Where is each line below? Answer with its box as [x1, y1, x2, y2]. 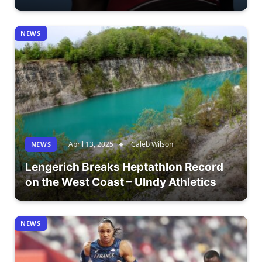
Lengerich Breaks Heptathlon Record [25, 160, 223, 174]
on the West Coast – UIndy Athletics [25, 175, 216, 189]
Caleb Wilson [131, 139, 174, 149]
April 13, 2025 [68, 139, 114, 149]
